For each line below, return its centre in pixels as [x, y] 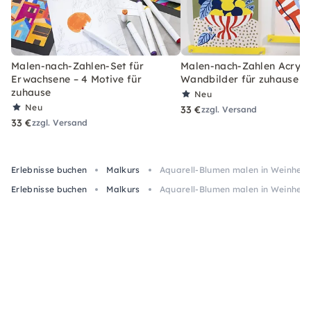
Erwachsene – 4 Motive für [77, 79]
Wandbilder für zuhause [240, 79]
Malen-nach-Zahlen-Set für [78, 66]
